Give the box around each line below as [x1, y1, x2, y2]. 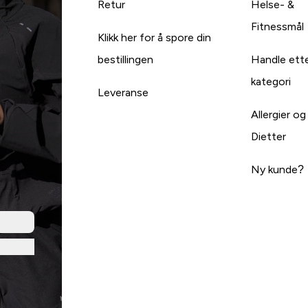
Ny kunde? [251, 163, 305, 175]
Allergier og [251, 108, 307, 120]
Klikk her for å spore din [97, 31, 211, 43]
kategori [251, 75, 291, 87]
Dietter [251, 130, 287, 142]
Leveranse [97, 86, 148, 98]
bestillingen [97, 53, 153, 65]
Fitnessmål [251, 20, 305, 32]
